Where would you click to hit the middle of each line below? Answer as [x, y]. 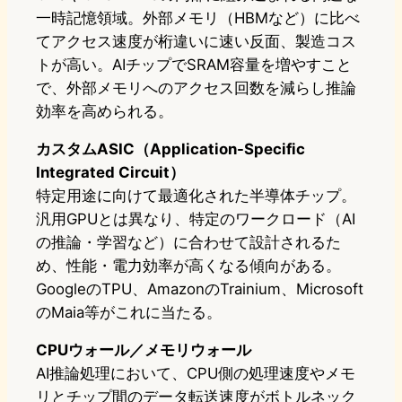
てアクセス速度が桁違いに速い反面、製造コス [196, 42]
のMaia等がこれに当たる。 [129, 313]
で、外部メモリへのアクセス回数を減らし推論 [196, 88]
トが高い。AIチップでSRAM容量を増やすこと [194, 65]
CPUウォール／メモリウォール [144, 350]
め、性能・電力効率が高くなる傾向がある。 [188, 266]
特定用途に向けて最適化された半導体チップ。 [196, 196]
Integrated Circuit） [110, 173]
